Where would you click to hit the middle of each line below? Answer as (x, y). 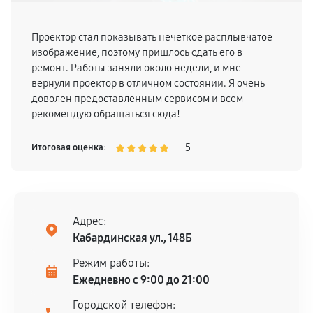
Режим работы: (111, 263)
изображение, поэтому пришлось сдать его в (137, 52)
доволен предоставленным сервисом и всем (137, 99)
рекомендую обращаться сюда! (106, 114)
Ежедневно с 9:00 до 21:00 (141, 280)
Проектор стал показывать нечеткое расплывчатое (152, 37)
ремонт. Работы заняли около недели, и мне (136, 68)
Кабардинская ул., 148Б (132, 238)
